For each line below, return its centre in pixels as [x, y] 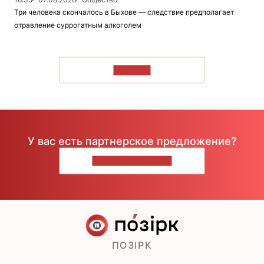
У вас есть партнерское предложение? [132, 141]
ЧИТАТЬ [132, 70]
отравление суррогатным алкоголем [78, 25]
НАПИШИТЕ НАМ [132, 161]
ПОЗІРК [132, 245]
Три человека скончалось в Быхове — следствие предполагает [124, 12]
